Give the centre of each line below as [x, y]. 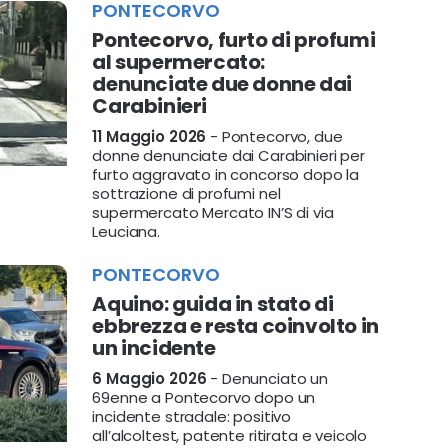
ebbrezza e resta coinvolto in [235, 326]
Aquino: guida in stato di [213, 304]
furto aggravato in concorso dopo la [226, 174]
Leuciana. [126, 231]
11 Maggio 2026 [149, 136]
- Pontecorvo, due [274, 136]
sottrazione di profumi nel [186, 193]
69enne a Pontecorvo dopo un [204, 397]
